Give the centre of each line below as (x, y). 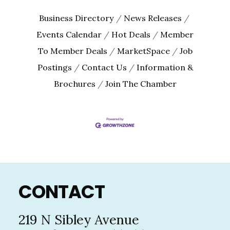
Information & (165, 67)
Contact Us (104, 67)
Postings (54, 67)
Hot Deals (131, 34)
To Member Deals (72, 51)
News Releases (152, 18)
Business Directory (76, 18)
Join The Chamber (141, 83)
